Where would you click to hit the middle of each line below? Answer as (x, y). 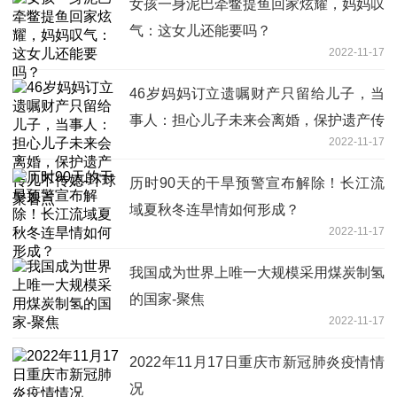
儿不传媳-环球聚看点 (195, 147)
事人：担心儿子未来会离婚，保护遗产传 (257, 121)
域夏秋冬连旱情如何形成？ (214, 210)
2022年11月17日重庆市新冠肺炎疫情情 (257, 362)
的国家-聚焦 (167, 300)
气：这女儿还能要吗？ (200, 31)
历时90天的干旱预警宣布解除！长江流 (257, 183)
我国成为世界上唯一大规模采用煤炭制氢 (257, 273)
